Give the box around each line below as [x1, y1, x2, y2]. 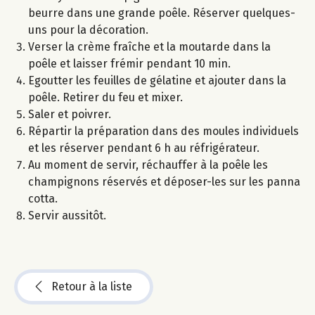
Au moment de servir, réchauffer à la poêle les [28, 158, 268, 172]
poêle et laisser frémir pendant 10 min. [28, 57, 231, 71]
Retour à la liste [51, 280, 132, 294]
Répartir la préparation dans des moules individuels [28, 124, 299, 139]
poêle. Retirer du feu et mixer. [28, 91, 183, 105]
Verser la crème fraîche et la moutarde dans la [28, 40, 271, 54]
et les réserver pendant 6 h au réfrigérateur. [28, 141, 259, 155]
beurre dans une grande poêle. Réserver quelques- [28, 6, 295, 20]
